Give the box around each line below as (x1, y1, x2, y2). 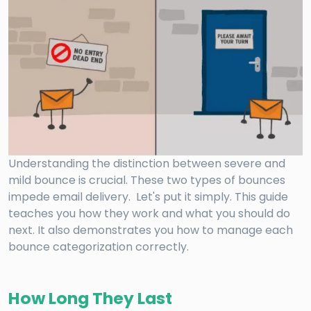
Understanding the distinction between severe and (8, 155, 285, 172)
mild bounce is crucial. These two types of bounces (8, 172, 285, 189)
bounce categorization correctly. (8, 239, 189, 255)
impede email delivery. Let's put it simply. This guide (8, 189, 288, 205)
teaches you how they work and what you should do (8, 205, 290, 222)
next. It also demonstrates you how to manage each (8, 222, 293, 239)
